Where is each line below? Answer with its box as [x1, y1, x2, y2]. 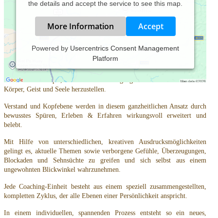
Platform [92, 54, 118, 62]
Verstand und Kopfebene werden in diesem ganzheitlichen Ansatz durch [4, 103, 206, 110]
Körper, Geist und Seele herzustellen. [4, 86, 106, 93]
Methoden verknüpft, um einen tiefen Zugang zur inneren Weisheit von [4, 76, 206, 84]
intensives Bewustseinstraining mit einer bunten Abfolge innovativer [4, 67, 206, 74]
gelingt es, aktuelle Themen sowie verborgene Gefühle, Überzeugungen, [4, 147, 206, 155]
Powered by [31, 44, 70, 52]
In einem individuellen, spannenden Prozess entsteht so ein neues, [4, 209, 206, 217]
